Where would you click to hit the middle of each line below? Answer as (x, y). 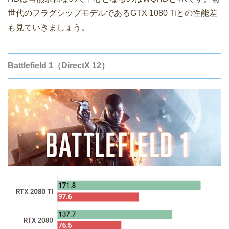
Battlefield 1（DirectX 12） (59, 66)
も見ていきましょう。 (49, 28)
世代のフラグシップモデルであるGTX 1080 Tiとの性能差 (112, 13)
